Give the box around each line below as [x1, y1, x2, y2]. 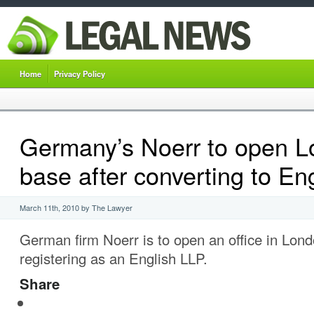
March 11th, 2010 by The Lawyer [20, 202, 132, 214]
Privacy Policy [54, 68, 105, 79]
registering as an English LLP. [20, 248, 207, 269]
